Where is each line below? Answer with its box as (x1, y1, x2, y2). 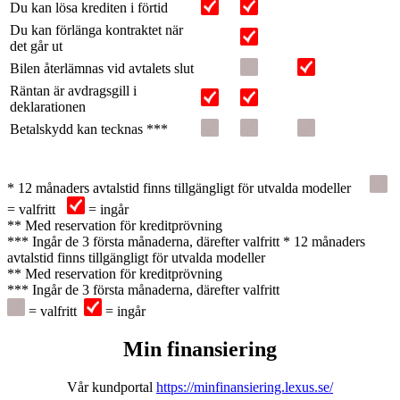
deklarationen (10, 98, 86, 114)
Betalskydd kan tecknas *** (10, 121, 168, 137)
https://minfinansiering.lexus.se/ (156, 379, 333, 395)
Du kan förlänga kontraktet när (10, 21, 183, 37)
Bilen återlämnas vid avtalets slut (10, 60, 194, 76)
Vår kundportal (67, 379, 156, 395)
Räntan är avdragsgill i (10, 82, 137, 98)
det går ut (10, 37, 62, 54)
